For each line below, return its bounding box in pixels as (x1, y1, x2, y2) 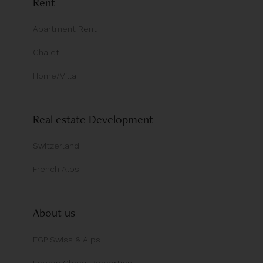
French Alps (33, 164, 79, 174)
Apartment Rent (33, 24, 97, 34)
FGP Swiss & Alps (33, 234, 100, 244)
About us (33, 205, 75, 221)
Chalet (33, 48, 59, 58)
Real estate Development (33, 112, 153, 127)
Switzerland (33, 141, 79, 151)
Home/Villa (33, 71, 76, 81)
